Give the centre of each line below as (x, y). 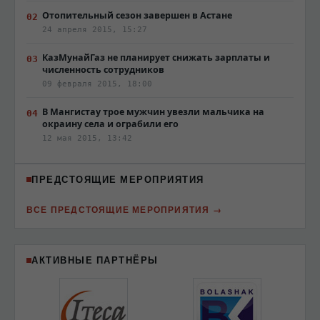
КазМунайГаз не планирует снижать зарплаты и (156, 57)
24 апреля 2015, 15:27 (95, 29)
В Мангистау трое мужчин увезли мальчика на (153, 112)
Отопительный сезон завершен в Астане (137, 15)
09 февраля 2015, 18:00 (97, 84)
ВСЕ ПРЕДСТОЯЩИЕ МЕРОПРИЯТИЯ (118, 209)
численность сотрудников (103, 70)
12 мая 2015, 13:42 (87, 138)
